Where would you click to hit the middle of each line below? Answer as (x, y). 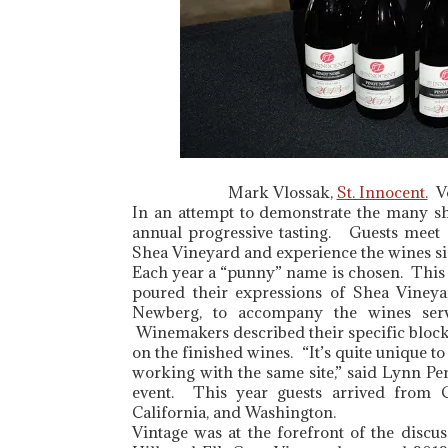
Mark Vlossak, (282, 192)
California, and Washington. (234, 412)
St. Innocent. (382, 192)
